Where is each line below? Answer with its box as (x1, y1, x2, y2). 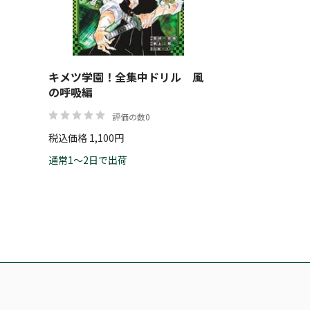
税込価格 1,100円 (48, 131, 124, 145)
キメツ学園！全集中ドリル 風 (48, 69, 203, 85)
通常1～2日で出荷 (48, 153, 127, 167)
